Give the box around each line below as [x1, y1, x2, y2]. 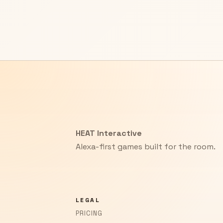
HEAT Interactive [76, 128, 142, 139]
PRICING [76, 209, 103, 218]
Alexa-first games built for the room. [76, 141, 216, 152]
